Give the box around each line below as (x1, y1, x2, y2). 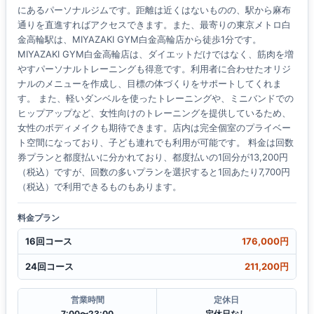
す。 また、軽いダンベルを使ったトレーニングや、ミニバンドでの (18, 93, 294, 104)
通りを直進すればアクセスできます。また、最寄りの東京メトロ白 (18, 19, 291, 31)
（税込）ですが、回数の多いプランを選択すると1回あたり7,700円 (18, 166, 290, 178)
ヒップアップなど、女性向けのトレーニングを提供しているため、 (18, 107, 291, 119)
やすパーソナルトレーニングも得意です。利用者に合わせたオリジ (18, 63, 291, 75)
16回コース (25, 235, 72, 247)
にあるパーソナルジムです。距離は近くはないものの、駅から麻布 (18, 4, 291, 16)
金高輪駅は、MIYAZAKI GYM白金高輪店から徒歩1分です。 (18, 34, 261, 46)
